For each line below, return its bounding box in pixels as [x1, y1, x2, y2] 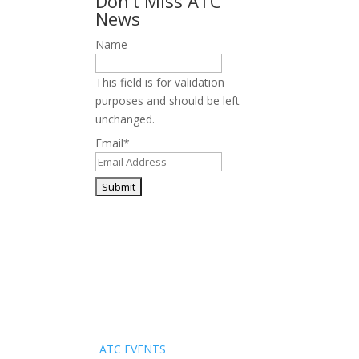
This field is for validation [95, 74, 225, 90]
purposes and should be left [95, 92, 240, 108]
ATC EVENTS [99, 341, 167, 357]
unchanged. [95, 111, 155, 127]
